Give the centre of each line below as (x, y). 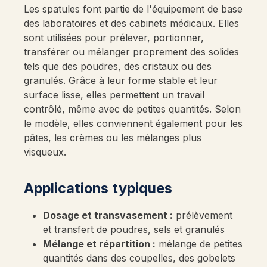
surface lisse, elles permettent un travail (114, 95)
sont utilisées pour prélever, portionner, (114, 38)
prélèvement (203, 215)
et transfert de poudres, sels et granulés (134, 229)
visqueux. (45, 152)
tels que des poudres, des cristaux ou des (118, 66)
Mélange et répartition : (99, 244)
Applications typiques (98, 188)
